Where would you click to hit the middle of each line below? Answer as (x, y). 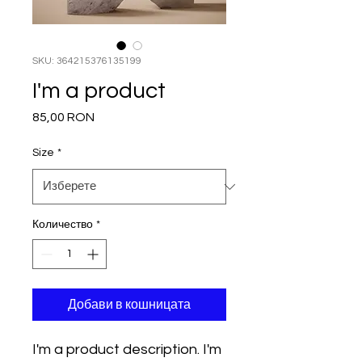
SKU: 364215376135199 (87, 61)
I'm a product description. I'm (127, 349)
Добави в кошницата (129, 305)
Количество (63, 225)
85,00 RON (63, 117)
